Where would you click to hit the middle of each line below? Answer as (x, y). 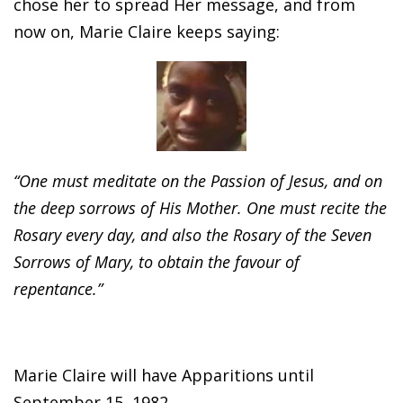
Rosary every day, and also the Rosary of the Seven (193, 235)
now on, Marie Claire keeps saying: (147, 32)
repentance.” (58, 289)
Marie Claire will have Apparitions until (164, 376)
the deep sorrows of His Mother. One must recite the (200, 208)
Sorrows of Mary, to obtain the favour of (157, 262)
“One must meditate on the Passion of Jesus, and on (198, 181)
